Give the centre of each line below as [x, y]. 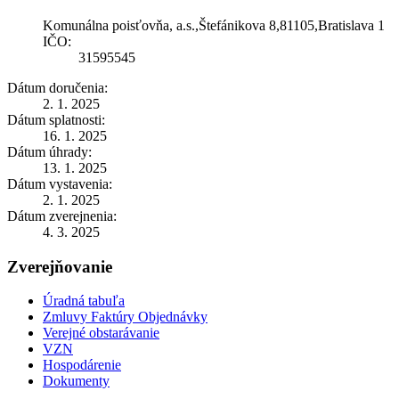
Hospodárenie [82, 365]
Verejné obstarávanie [101, 333]
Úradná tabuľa [84, 301]
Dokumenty [76, 381]
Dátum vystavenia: [60, 183]
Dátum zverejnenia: [62, 216]
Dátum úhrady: [49, 151]
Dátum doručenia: [57, 87]
